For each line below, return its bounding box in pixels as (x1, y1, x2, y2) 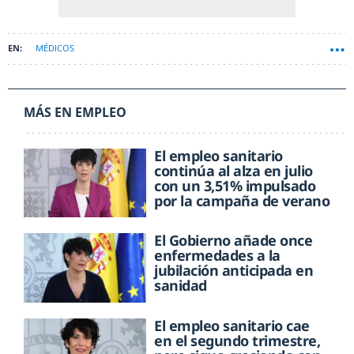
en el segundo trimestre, (154, 330, 321, 350)
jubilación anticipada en (154, 261, 314, 281)
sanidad (154, 276, 207, 296)
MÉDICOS (36, 42, 74, 55)
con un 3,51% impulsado (154, 176, 316, 196)
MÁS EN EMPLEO (24, 104, 126, 122)
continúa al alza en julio (154, 161, 313, 181)
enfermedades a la (154, 246, 281, 265)
